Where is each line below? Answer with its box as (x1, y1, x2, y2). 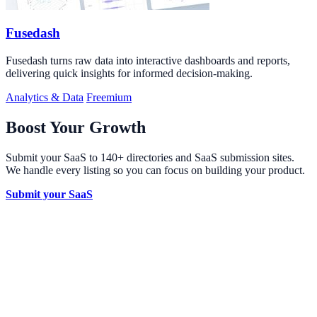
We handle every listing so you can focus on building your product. (6, 163, 305, 176)
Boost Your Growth (6, 117, 146, 137)
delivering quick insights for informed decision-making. (6, 67, 253, 79)
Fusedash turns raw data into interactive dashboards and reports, (6, 54, 290, 67)
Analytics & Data (6, 91, 83, 103)
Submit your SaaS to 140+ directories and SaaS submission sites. (6, 151, 294, 163)
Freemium (86, 91, 132, 103)
